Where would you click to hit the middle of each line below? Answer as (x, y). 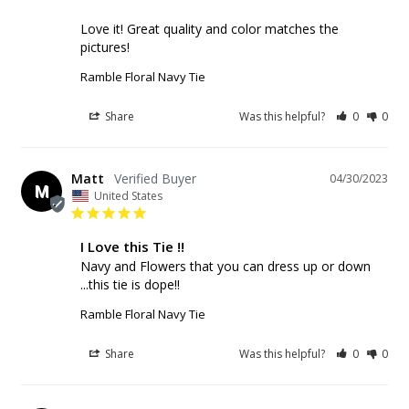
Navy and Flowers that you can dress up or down (225, 267)
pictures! (105, 47)
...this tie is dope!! (130, 285)
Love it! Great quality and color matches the (210, 29)
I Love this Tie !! (132, 247)
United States (128, 196)
